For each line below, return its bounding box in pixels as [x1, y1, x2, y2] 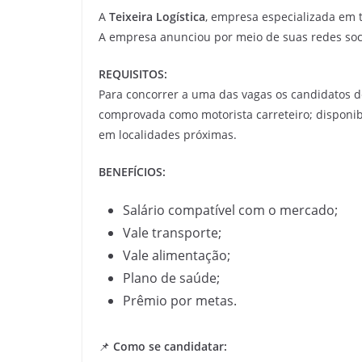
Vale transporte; [123, 224, 221, 242]
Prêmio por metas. [123, 292, 237, 309]
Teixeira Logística [109, 9, 205, 24]
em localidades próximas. [99, 127, 237, 142]
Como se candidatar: [113, 339, 227, 354]
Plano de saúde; [123, 269, 220, 287]
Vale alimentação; [123, 246, 230, 264]
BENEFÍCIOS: [99, 164, 166, 179]
